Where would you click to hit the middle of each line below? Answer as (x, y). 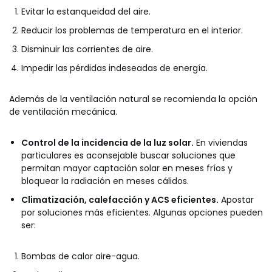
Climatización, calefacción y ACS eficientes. (120, 200)
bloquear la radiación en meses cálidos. (105, 181)
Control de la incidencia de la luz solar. (107, 143)
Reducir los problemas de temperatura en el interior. (132, 31)
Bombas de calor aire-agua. (80, 257)
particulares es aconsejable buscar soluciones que (128, 156)
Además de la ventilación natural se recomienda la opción (133, 99)
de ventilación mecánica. (63, 112)
